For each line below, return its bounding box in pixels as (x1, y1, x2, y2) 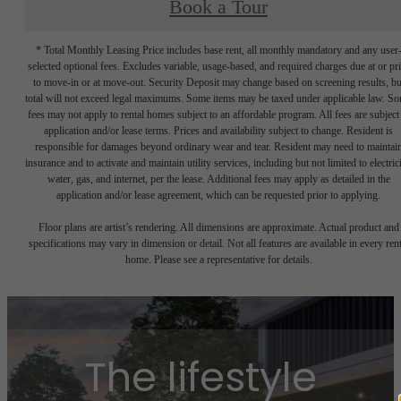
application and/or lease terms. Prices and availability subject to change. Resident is (44, 124, 393, 137)
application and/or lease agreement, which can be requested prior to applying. (56, 188, 380, 201)
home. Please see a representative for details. (124, 252, 312, 266)
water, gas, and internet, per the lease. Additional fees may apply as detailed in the (47, 172, 390, 185)
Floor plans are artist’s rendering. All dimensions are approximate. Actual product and (38, 220, 399, 234)
